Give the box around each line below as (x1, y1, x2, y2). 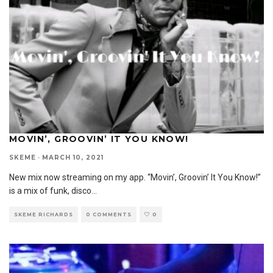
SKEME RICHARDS (14, 211, 73, 218)
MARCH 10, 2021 (42, 154, 104, 162)
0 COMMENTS (86, 211, 132, 218)
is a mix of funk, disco (9, 186, 91, 196)
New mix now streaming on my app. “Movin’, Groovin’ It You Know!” (9, 172, 261, 183)
